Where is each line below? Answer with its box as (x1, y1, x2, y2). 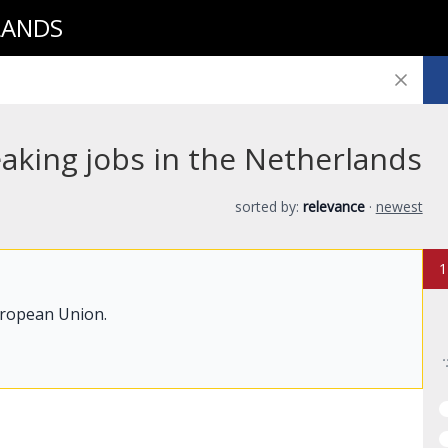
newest (375, 197, 423, 216)
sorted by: (234, 197, 303, 216)
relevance (302, 197, 365, 216)
